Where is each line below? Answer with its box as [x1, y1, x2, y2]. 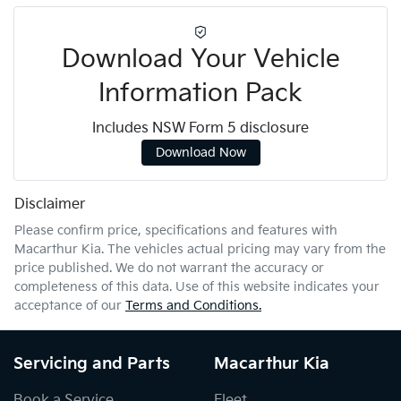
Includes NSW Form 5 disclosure [92, 120, 309, 138]
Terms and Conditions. [125, 298, 261, 314]
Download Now [155, 145, 246, 161]
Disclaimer [14, 196, 85, 214]
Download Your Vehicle [61, 45, 340, 75]
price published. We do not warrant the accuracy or [14, 260, 324, 277]
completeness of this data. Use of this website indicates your [14, 279, 380, 295]
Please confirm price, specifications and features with [14, 223, 337, 239]
